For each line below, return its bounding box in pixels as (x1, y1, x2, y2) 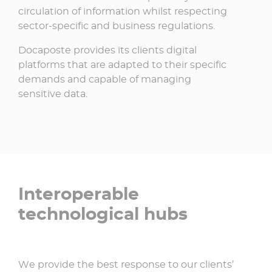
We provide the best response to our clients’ (18, 258, 234, 270)
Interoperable (18, 183, 139, 204)
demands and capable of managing (18, 73, 191, 85)
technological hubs (18, 203, 188, 224)
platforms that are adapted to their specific (18, 58, 226, 70)
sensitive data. (18, 87, 87, 100)
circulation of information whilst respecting (18, 5, 227, 17)
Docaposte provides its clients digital (18, 44, 197, 56)
